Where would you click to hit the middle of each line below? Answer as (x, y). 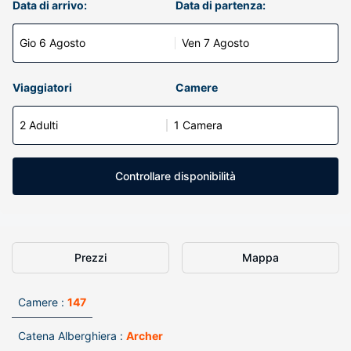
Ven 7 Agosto (215, 43)
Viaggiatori (42, 87)
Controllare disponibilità (175, 176)
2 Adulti (39, 125)
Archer (145, 336)
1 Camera (198, 125)
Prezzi (90, 257)
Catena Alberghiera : (71, 336)
